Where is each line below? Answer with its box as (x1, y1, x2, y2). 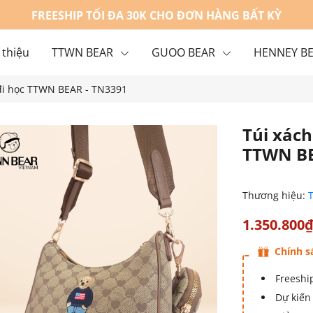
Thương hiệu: (242, 189, 308, 202)
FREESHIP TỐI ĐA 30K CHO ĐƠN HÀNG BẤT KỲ (31, 8, 282, 23)
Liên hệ (26, 91, 64, 106)
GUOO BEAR (152, 45, 216, 60)
